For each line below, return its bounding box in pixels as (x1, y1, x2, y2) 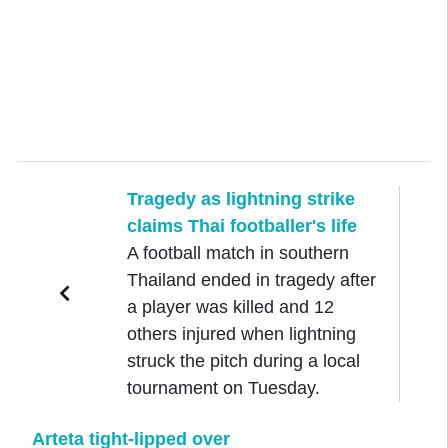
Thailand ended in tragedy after (127, 270, 377, 291)
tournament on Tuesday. (127, 378, 321, 399)
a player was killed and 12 (127, 297, 335, 318)
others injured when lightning (127, 324, 357, 345)
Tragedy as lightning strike (127, 189, 356, 210)
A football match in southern (127, 243, 350, 264)
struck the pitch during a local (127, 351, 361, 372)
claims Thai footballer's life (127, 216, 358, 237)
